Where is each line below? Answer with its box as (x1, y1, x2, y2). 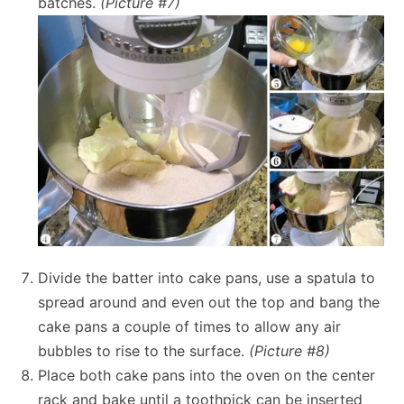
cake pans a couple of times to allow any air (38, 317, 342, 335)
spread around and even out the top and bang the (38, 292, 381, 311)
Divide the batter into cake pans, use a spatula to (38, 268, 376, 287)
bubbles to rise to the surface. (38, 341, 250, 360)
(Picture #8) (249, 341, 331, 360)
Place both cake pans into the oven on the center (38, 365, 376, 384)
